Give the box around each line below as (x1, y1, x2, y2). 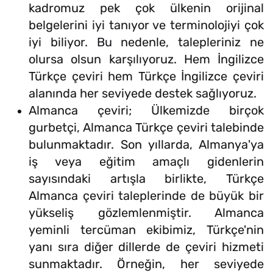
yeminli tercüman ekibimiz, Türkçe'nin (29, 222, 264, 238)
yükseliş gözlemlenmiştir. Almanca (29, 205, 264, 221)
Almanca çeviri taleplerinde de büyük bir (29, 188, 264, 204)
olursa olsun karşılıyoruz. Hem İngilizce (29, 52, 264, 67)
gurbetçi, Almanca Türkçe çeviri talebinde (29, 120, 264, 135)
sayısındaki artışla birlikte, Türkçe (29, 171, 264, 186)
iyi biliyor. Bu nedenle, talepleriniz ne (29, 35, 264, 50)
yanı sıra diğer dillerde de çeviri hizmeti (29, 239, 264, 255)
